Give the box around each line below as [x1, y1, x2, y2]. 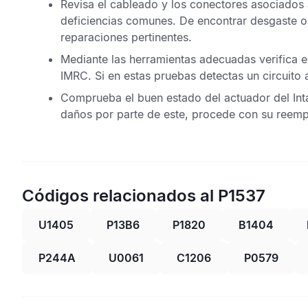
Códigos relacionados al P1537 [22, 186, 265, 206]
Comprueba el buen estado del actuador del [60, 91, 293, 104]
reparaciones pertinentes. [60, 30, 192, 44]
